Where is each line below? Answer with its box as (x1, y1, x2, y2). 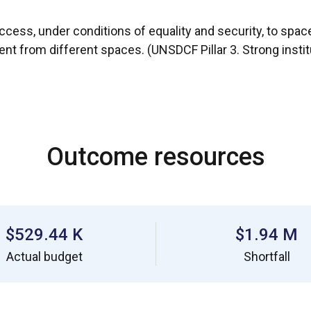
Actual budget (6, 249, 83, 264)
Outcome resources (46, 142, 265, 171)
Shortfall (243, 249, 290, 264)
